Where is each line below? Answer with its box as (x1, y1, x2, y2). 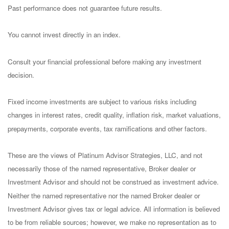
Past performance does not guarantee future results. (8, 3, 162, 13)
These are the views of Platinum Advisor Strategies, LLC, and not (8, 150, 202, 161)
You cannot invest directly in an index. (8, 30, 121, 40)
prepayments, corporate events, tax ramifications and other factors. (8, 123, 207, 133)
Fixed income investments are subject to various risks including (8, 97, 196, 107)
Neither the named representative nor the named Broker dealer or (8, 190, 200, 200)
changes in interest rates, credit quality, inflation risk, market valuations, (8, 110, 221, 120)
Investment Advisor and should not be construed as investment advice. (8, 177, 219, 187)
